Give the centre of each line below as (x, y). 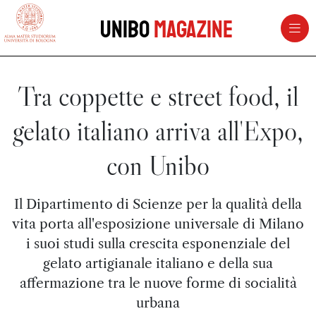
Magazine (193, 30)
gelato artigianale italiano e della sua (158, 263)
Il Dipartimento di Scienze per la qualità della (158, 204)
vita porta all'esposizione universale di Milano (158, 224)
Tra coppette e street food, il (158, 96)
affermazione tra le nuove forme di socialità (158, 283)
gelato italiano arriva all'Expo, (158, 131)
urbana (158, 303)
